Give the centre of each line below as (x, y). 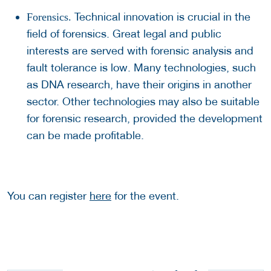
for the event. (145, 196)
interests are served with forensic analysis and (140, 51)
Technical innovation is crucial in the (161, 17)
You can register (48, 196)
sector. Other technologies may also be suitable (143, 102)
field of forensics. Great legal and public (124, 34)
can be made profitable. (85, 135)
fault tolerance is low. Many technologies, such (141, 68)
